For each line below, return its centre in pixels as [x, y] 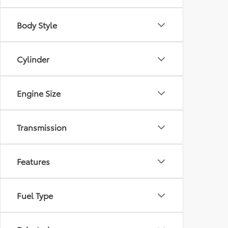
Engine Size [39, 93]
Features [33, 161]
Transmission [42, 127]
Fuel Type [35, 195]
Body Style [37, 25]
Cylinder [33, 59]
